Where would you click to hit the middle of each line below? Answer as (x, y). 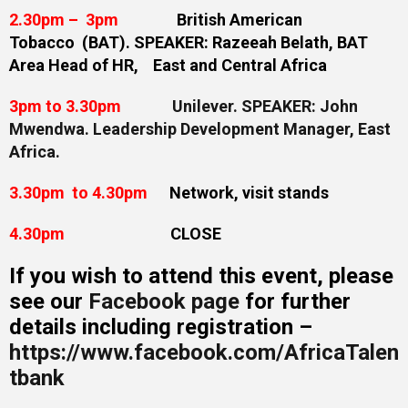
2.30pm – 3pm (66, 20)
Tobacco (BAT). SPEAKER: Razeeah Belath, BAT (189, 42)
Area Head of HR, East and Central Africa (168, 65)
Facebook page (164, 301)
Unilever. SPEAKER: (246, 106)
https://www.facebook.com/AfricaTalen (204, 352)
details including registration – (161, 327)
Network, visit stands (240, 193)
